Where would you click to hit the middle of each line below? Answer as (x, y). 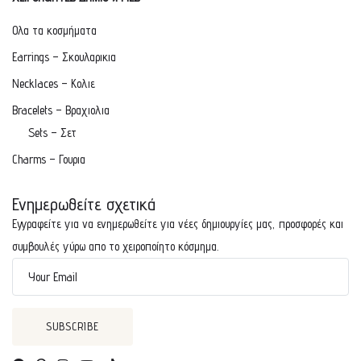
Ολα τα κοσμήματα (54, 30)
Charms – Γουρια (49, 159)
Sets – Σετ (52, 132)
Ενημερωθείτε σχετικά (84, 203)
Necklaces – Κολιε (54, 83)
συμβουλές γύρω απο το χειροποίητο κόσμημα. (115, 246)
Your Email (53, 276)
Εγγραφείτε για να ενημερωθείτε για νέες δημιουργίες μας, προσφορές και (178, 223)
